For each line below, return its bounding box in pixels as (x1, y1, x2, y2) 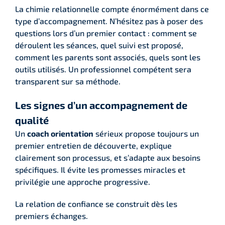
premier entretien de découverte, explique (15, 140, 172, 150)
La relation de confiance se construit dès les (15, 198, 177, 208)
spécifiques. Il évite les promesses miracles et (15, 164, 185, 174)
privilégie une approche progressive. (15, 176, 150, 186)
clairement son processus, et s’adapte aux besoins (15, 152, 200, 162)
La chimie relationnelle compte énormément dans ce (15, 4, 209, 14)
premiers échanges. (15, 210, 88, 220)
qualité (15, 114, 49, 126)
